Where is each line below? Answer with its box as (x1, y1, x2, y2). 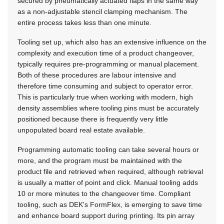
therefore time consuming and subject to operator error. (17, 81, 193, 90)
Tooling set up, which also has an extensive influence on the (17, 37, 206, 46)
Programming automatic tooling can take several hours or (17, 145, 199, 153)
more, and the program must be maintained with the (17, 156, 182, 164)
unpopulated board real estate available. (17, 125, 145, 134)
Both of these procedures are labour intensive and (17, 70, 176, 79)
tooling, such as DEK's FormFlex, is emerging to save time (17, 200, 202, 208)
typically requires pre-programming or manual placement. (17, 59, 199, 68)
